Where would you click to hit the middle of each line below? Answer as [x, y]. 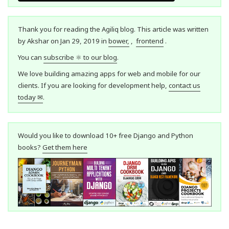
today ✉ [30, 97]
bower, [119, 41]
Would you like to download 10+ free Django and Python [105, 135]
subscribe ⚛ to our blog [80, 58]
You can [30, 58]
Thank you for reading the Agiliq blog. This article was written [113, 29]
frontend [150, 41]
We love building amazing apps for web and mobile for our [109, 73]
